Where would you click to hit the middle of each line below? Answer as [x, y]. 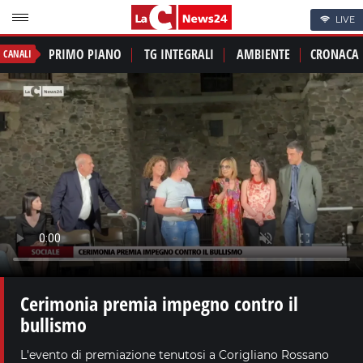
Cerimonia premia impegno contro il [159, 303]
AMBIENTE [263, 55]
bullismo [53, 324]
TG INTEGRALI [179, 55]
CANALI [17, 54]
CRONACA [335, 55]
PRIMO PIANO [85, 55]
